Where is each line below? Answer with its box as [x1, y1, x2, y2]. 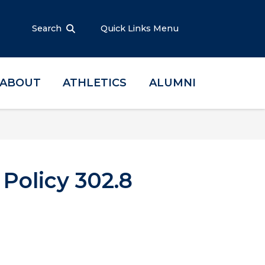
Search [32, 23, 62, 34]
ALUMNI [148, 76, 196, 89]
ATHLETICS [63, 76, 127, 89]
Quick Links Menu [101, 23, 181, 34]
